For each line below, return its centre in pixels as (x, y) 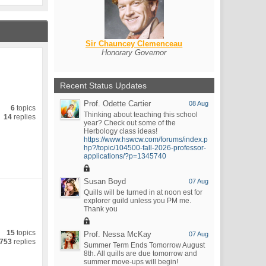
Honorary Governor (134, 53)
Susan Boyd (104, 181)
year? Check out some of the (129, 123)
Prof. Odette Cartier (117, 104)
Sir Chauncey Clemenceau (134, 44)
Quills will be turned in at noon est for (143, 192)
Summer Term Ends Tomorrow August (144, 245)
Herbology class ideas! (120, 131)
